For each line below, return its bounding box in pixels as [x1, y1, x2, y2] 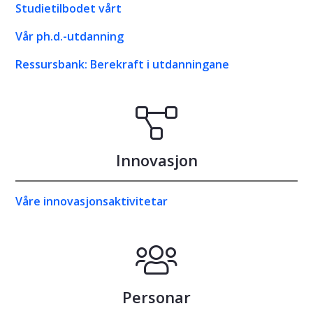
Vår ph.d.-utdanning [15, 29, 124, 45]
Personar [122, 286, 191, 308]
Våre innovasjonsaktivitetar [15, 194, 168, 210]
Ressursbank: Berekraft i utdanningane [15, 57, 229, 73]
